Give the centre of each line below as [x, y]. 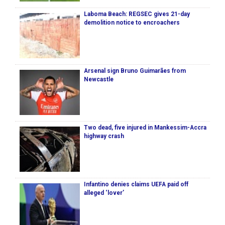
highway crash [104, 136]
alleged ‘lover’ [104, 193]
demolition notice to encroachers [132, 23]
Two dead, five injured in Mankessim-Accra [145, 128]
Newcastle [99, 80]
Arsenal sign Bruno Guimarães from [135, 71]
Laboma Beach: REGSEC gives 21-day [137, 14]
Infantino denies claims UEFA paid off [136, 185]
